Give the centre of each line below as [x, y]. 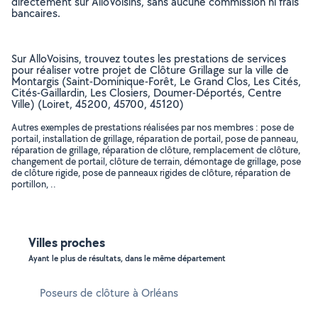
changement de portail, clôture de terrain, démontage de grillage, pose [156, 161]
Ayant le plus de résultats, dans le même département [127, 258]
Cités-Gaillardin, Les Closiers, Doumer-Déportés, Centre [147, 93]
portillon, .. [34, 184]
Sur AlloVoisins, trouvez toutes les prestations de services [149, 59]
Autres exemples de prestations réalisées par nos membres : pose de [153, 127]
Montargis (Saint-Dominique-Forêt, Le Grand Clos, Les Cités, [156, 81]
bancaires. [36, 13]
